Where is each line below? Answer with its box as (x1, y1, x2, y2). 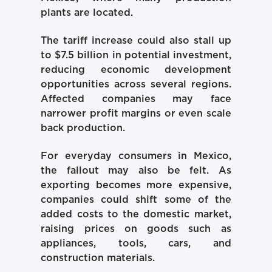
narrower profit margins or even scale (41, 109, 231, 118)
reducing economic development (41, 65, 231, 75)
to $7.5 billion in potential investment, (41, 50, 231, 60)
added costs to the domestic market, (41, 209, 231, 220)
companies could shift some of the (41, 195, 231, 205)
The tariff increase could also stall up (41, 36, 231, 46)
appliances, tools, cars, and (41, 239, 231, 249)
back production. (41, 123, 126, 133)
